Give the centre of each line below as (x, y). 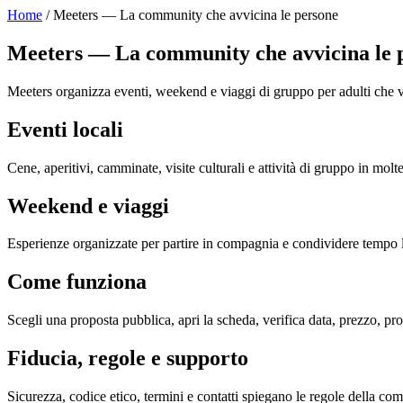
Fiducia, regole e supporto (128, 358)
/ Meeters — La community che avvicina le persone (190, 15)
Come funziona (77, 282)
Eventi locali (65, 129)
